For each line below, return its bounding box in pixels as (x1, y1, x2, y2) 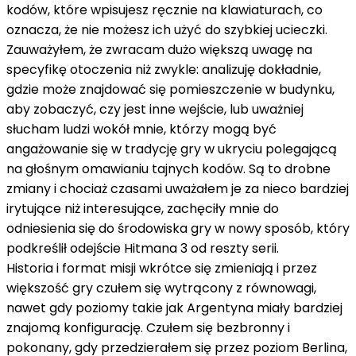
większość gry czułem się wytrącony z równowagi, (6, 278, 316, 297)
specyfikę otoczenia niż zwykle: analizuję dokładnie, (6, 60, 321, 79)
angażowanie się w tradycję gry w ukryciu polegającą (6, 139, 337, 158)
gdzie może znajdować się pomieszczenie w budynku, (6, 79, 335, 99)
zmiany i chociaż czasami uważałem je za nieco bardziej (6, 179, 349, 198)
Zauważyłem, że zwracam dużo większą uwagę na (6, 40, 312, 59)
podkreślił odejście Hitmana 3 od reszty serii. (6, 238, 279, 257)
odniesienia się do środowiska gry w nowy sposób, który (6, 219, 350, 238)
